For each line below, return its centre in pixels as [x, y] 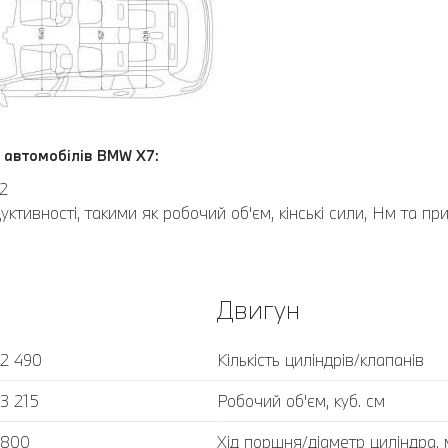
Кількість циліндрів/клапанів [320, 359]
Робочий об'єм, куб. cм [300, 400]
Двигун [258, 309]
